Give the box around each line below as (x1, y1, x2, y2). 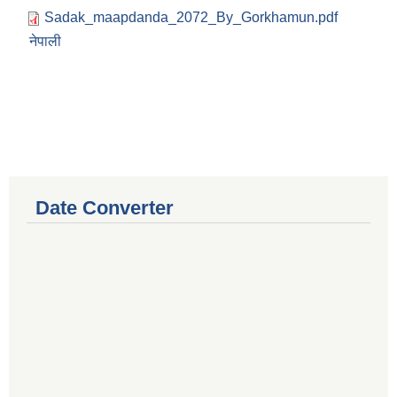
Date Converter (35, 197, 174, 220)
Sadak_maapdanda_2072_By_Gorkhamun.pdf (44, 10, 338, 26)
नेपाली (29, 34, 61, 50)
